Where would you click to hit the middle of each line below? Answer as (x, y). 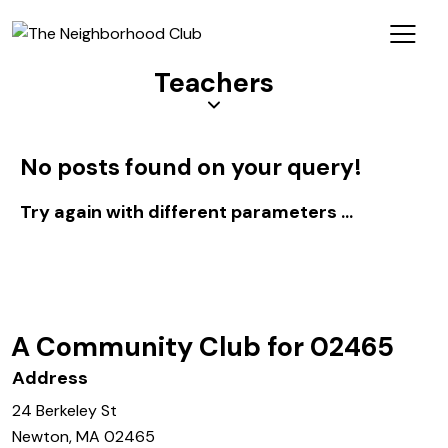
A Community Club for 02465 (202, 346)
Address (50, 378)
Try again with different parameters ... (186, 212)
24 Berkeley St (64, 410)
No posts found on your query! (191, 167)
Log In (224, 322)
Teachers (214, 82)
